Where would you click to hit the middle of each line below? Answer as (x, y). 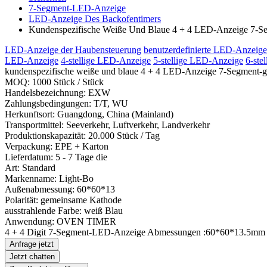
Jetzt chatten (32, 257)
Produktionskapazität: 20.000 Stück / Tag (82, 136)
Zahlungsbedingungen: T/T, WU (66, 103)
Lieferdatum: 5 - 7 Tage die (56, 157)
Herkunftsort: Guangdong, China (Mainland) (89, 114)
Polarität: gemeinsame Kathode (63, 200)
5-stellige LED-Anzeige (198, 60)
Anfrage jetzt (32, 244)
